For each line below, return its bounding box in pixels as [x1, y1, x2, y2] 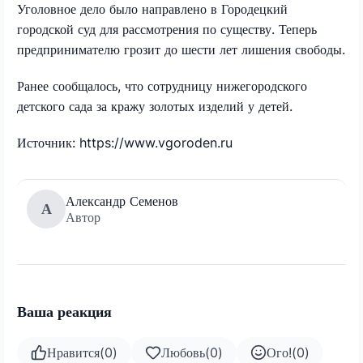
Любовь [161, 344, 205, 361]
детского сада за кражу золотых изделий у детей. [17, 97, 293, 114]
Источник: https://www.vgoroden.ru [17, 134, 233, 151]
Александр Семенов [66, 192, 178, 209]
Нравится [47, 344, 100, 361]
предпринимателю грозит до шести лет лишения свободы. [17, 41, 345, 58]
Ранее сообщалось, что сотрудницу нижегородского [17, 77, 307, 94]
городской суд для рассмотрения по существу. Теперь [17, 20, 317, 37]
